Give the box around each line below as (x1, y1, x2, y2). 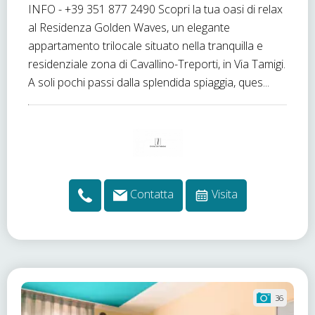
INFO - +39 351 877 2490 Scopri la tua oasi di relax (28, 1, 283, 17)
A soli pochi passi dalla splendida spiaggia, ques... (28, 75, 269, 90)
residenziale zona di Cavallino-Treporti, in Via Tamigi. (28, 56, 285, 72)
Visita (211, 186, 238, 202)
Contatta (129, 186, 174, 202)
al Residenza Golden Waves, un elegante (28, 20, 230, 35)
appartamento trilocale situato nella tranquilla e (28, 38, 263, 53)
